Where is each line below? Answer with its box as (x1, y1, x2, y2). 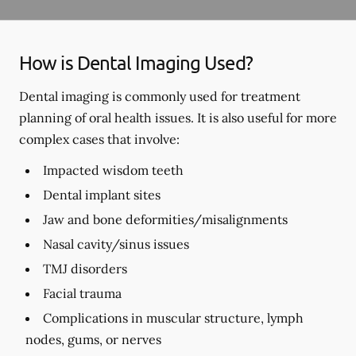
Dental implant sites (43, 186, 161, 203)
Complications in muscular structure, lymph (43, 309, 304, 326)
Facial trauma (43, 284, 122, 301)
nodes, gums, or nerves (25, 331, 161, 347)
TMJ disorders (43, 260, 127, 277)
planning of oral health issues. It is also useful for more (19, 109, 337, 126)
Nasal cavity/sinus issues (43, 235, 189, 252)
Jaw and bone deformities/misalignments (43, 211, 288, 227)
